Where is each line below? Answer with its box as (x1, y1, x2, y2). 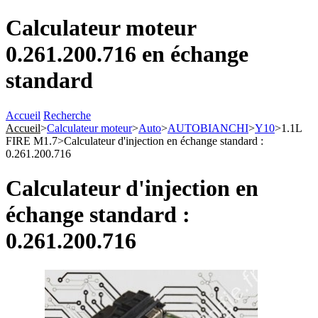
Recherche (43, 109, 91, 121)
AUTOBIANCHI (168, 121, 248, 134)
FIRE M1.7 (6, 134, 57, 147)
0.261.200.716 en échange (6, 41, 248, 67)
